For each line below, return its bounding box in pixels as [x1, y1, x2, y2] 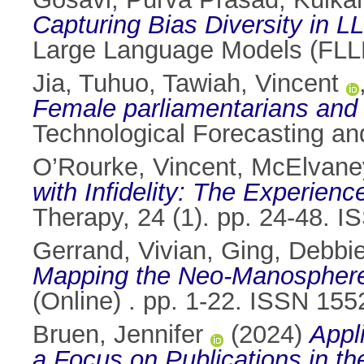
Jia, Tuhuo [32, 69, 149, 98]
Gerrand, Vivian [32, 236, 206, 266]
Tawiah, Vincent [162, 69, 339, 98]
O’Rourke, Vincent [32, 153, 236, 182]
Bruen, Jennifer [32, 320, 203, 349]
